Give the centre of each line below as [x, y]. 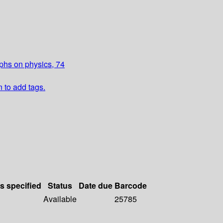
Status [60, 186]
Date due [96, 186]
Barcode [131, 186]
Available [60, 199]
